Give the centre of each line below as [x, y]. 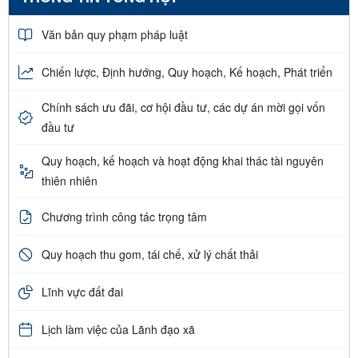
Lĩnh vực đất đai [82, 291]
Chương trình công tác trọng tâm [124, 216]
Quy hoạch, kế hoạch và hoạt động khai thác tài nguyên [183, 161]
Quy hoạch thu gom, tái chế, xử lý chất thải [150, 254]
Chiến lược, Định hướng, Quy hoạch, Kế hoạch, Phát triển [187, 72]
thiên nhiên [70, 181]
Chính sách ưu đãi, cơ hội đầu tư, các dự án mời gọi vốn [183, 107]
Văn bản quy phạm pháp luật [115, 34]
